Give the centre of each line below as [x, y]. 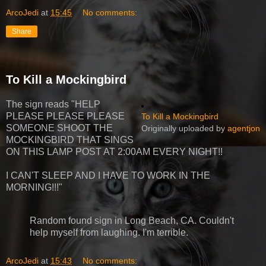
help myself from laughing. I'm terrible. [109, 232]
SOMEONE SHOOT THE [59, 128]
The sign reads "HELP [53, 104]
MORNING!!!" [34, 188]
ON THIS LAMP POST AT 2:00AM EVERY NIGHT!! [114, 152]
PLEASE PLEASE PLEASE [65, 116]
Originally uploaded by [184, 129]
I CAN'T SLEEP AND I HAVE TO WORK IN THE [108, 176]
